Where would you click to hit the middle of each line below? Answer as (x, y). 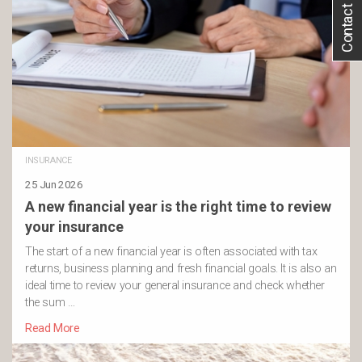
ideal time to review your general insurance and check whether (175, 286)
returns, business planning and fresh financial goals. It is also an (181, 269)
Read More (53, 329)
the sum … (50, 303)
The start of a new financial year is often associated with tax (171, 252)
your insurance (74, 227)
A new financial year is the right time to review (178, 207)
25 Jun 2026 (54, 185)
